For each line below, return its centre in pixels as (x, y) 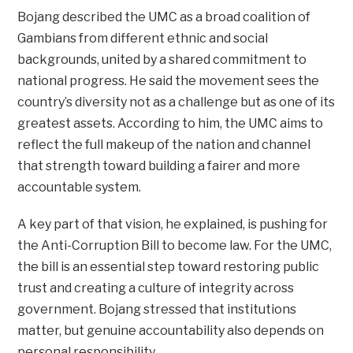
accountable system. (80, 188)
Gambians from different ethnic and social (143, 39)
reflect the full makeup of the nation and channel (164, 145)
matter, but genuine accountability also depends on (171, 331)
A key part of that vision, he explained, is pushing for (173, 225)
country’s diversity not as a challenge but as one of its (176, 102)
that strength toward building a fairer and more (159, 166)
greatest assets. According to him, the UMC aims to (171, 124)
